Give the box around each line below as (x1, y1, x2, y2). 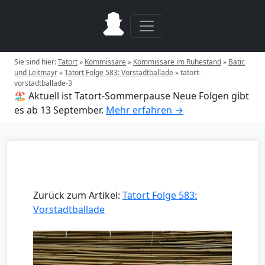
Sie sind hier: (14, 57, 58, 67)
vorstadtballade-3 (14, 78, 72, 88)
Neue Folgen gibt (173, 89, 249, 102)
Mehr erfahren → (106, 104, 183, 117)
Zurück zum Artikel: (33, 189, 122, 202)
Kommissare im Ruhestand (133, 57, 221, 67)
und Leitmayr (14, 67, 57, 77)
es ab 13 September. (14, 104, 104, 117)
